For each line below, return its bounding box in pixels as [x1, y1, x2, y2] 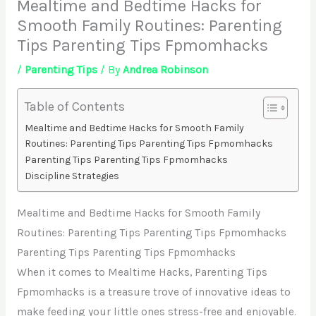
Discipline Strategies [24, 170, 119, 183]
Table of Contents [24, 99, 125, 115]
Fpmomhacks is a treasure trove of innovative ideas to [16, 285, 291, 298]
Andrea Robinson [122, 63, 208, 76]
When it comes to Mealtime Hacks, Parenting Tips [16, 265, 267, 279]
